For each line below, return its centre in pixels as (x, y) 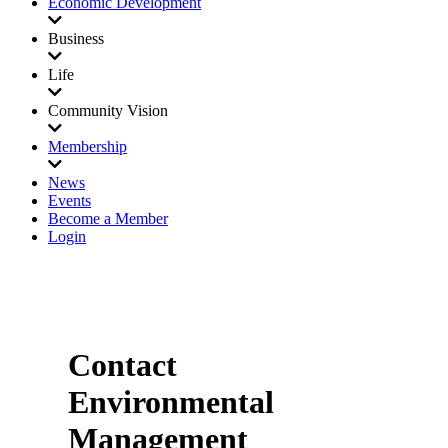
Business (76, 38)
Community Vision (108, 110)
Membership (87, 146)
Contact (122, 365)
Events (69, 200)
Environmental (171, 402)
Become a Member (108, 218)
